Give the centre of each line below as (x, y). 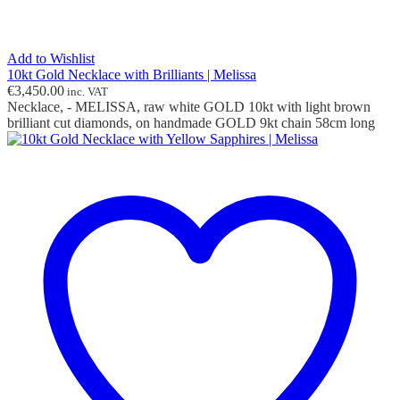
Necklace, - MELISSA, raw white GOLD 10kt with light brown (189, 107)
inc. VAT (86, 92)
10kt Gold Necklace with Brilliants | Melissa (132, 75)
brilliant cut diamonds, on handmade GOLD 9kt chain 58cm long (191, 123)
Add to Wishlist (51, 59)
